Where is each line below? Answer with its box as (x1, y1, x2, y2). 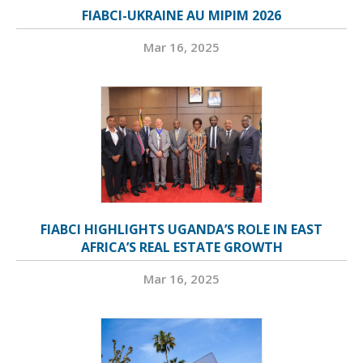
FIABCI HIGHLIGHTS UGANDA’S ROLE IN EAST (41, 220, 322, 239)
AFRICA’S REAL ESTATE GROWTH (80, 238, 283, 257)
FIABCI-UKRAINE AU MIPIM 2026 (82, 6, 281, 25)
